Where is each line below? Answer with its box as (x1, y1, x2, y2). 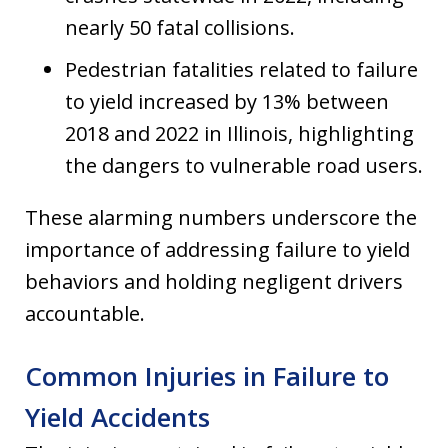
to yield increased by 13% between (65, 88, 389, 116)
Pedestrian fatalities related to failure (65, 56, 418, 84)
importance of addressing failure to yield (25, 236, 410, 264)
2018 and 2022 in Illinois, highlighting (65, 120, 414, 148)
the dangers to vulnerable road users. (65, 152, 423, 180)
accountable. (25, 300, 145, 328)
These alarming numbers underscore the (25, 204, 417, 232)
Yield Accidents (25, 399, 210, 436)
